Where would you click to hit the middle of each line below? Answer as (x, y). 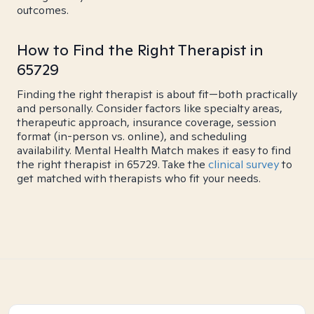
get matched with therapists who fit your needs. (139, 178)
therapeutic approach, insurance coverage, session (146, 122)
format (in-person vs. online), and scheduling (132, 136)
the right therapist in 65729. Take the (112, 164)
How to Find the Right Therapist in (140, 50)
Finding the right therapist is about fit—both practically (157, 94)
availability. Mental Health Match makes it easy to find (154, 150)
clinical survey (244, 164)
